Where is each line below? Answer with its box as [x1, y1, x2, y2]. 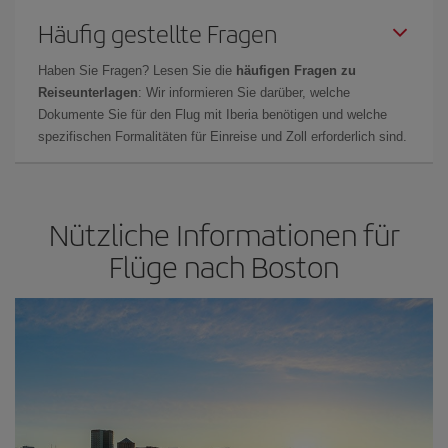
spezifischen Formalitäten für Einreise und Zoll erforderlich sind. [38, 129, 407, 144]
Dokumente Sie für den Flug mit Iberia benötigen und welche [38, 107, 387, 122]
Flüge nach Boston [109, 245, 339, 287]
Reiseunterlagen [38, 85, 138, 100]
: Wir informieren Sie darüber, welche [138, 85, 350, 100]
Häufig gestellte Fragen [38, 16, 277, 50]
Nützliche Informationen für [48, 213, 400, 255]
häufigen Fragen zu [236, 63, 356, 78]
